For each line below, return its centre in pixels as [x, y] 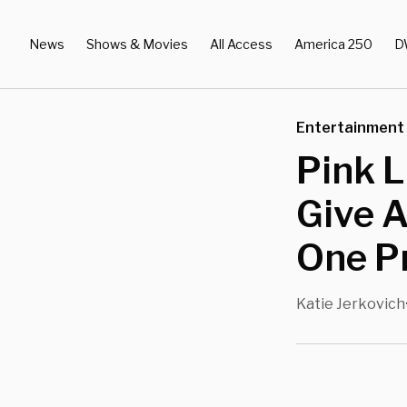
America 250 [333, 44]
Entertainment [350, 128]
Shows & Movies [137, 44]
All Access [241, 44]
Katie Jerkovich [351, 304]
